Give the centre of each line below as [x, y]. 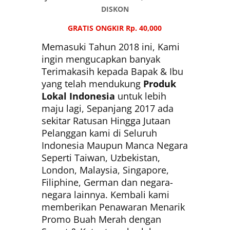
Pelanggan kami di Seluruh [99, 133]
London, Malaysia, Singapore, [105, 170]
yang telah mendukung [92, 83]
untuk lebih [140, 96]
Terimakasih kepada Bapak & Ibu [112, 71]
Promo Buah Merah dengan [101, 219]
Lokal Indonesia [78, 96]
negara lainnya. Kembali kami [105, 194]
